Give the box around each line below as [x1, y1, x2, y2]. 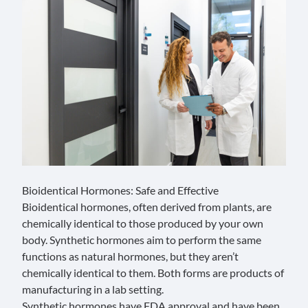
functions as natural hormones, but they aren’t [22, 249, 239, 263]
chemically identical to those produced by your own [22, 216, 263, 230]
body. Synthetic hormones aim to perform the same [22, 232, 261, 246]
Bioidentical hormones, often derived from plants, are [22, 199, 272, 213]
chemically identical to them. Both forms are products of [22, 265, 284, 279]
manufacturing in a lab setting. [22, 282, 164, 296]
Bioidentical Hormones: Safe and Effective [22, 183, 219, 197]
